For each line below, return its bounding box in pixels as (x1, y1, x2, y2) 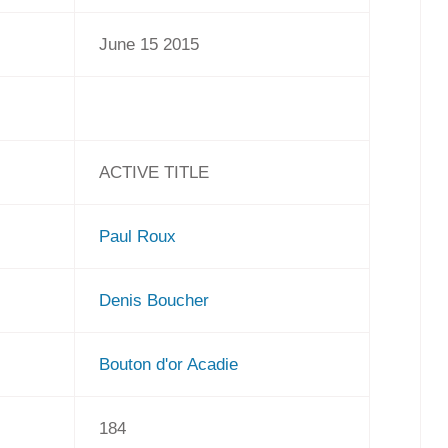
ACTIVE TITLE (99, 162, 210, 182)
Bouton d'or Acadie (99, 354, 239, 374)
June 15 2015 (99, 34, 200, 54)
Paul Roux (99, 226, 177, 246)
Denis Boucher (99, 290, 210, 310)
